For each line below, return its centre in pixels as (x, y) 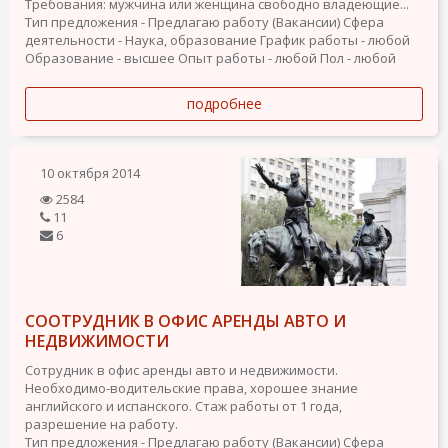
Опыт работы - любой (247, 58)
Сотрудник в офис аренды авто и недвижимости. (181, 370)
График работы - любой (335, 40)
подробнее (224, 103)
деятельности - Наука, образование (141, 40)
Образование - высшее (100, 58)
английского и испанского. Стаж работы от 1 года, (183, 406)
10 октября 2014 (90, 173)
